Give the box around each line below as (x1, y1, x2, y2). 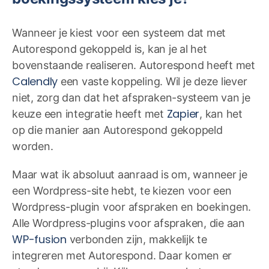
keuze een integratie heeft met (12, 107, 167, 121)
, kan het (199, 107, 243, 121)
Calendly (12, 74, 58, 89)
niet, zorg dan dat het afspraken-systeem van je (12, 91, 250, 104)
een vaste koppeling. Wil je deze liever (58, 75, 247, 88)
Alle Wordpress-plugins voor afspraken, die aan (12, 217, 245, 230)
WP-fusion (12, 232, 67, 247)
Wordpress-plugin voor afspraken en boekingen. (12, 201, 252, 214)
